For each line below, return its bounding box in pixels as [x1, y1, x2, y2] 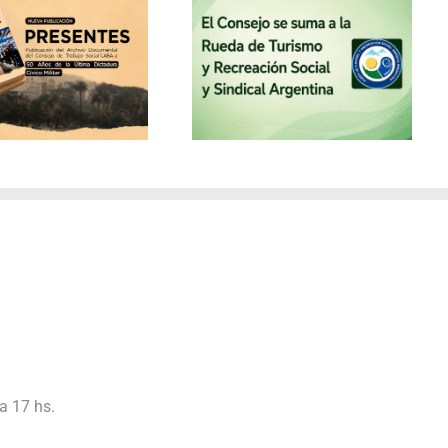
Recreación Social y [13, 78, 151, 96]
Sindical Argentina [18, 97, 146, 115]
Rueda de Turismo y [12, 59, 152, 77]
